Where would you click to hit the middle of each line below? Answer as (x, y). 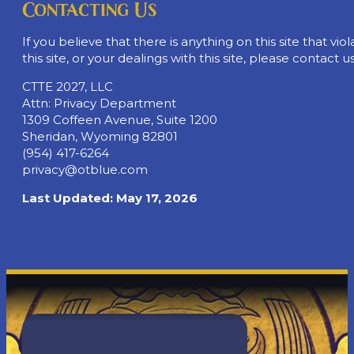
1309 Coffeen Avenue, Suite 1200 (120, 119)
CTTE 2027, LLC (68, 86)
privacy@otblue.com (85, 169)
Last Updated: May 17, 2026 (110, 198)
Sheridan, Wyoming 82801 (100, 136)
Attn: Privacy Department (99, 103)
